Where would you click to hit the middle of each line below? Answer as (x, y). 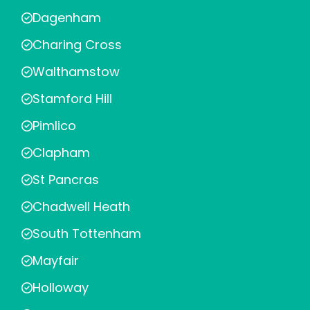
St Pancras (66, 180)
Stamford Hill (72, 99)
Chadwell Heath (81, 207)
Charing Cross (77, 45)
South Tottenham (87, 234)
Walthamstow (76, 72)
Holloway (61, 288)
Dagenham (67, 18)
